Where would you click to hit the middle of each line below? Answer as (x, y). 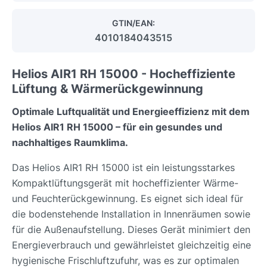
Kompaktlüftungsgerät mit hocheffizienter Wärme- (125, 183)
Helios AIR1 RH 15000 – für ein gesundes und (117, 127)
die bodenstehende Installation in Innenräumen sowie (131, 214)
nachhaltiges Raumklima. (70, 142)
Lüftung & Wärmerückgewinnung (108, 89)
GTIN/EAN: (133, 23)
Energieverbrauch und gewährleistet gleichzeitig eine (131, 245)
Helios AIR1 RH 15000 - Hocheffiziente (124, 74)
